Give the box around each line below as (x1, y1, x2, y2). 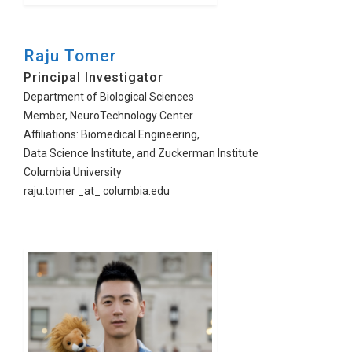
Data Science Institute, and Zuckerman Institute (24, 147, 258, 159)
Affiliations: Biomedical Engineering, (24, 128, 200, 141)
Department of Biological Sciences (24, 90, 194, 103)
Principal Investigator (24, 70, 163, 85)
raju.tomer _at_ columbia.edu (24, 185, 170, 197)
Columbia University (24, 166, 122, 178)
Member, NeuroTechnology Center (24, 109, 193, 122)
